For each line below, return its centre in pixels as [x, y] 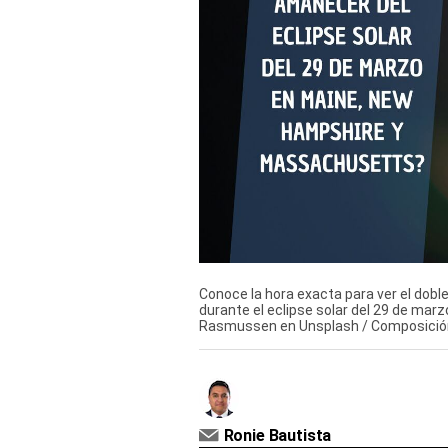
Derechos [54, 20]
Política [47, 69]
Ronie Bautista [277, 436]
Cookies [48, 101]
